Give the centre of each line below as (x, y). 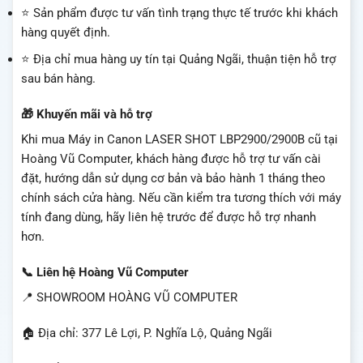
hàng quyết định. (66, 33)
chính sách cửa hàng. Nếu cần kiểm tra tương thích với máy (181, 198)
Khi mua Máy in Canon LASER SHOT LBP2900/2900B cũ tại (179, 140)
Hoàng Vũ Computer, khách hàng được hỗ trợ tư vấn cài (171, 159)
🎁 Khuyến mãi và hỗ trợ (87, 114)
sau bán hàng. (58, 79)
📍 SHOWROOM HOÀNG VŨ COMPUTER (129, 298)
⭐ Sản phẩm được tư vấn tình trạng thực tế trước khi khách (179, 13)
